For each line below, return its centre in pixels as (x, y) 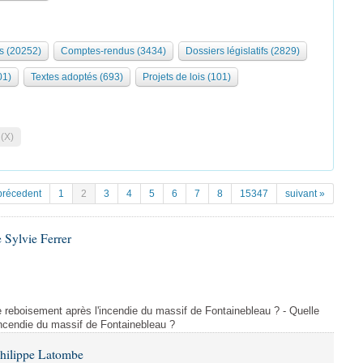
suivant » (305, 194)
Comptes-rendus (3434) (113, 51)
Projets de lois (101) (187, 77)
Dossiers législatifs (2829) (243, 51)
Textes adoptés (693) (77, 77)
